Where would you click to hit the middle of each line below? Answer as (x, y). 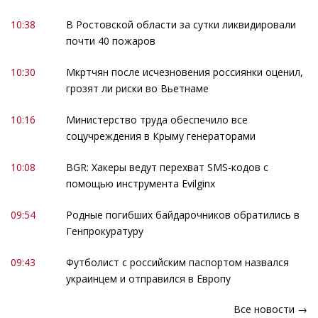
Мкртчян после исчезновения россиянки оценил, (184, 72)
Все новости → (270, 309)
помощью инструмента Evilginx (140, 183)
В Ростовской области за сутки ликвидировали (181, 25)
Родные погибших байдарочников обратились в (182, 214)
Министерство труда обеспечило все (157, 119)
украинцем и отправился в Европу (148, 278)
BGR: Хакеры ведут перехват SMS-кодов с (167, 167)
